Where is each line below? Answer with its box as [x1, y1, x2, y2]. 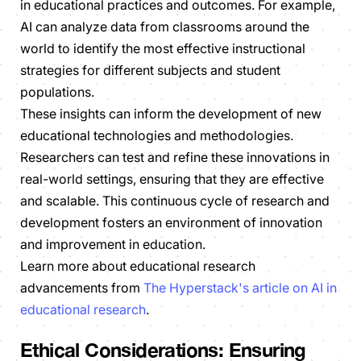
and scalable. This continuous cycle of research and [20, 193, 330, 210]
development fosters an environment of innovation [20, 214, 322, 231]
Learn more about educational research [20, 258, 255, 275]
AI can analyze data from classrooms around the [20, 19, 309, 35]
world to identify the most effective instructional [20, 40, 305, 57]
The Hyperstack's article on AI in [143, 280, 337, 297]
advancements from [20, 280, 143, 297]
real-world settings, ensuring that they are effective [20, 171, 324, 188]
